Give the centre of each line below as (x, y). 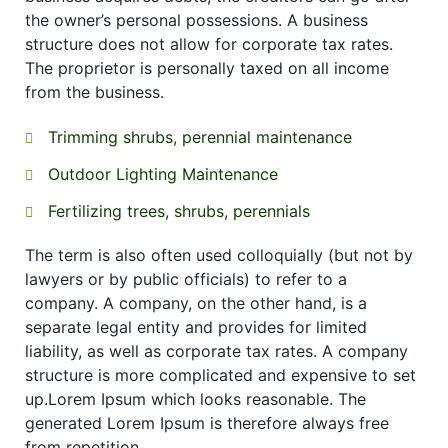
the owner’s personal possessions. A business (196, 20)
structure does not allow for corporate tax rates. (209, 44)
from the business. (94, 92)
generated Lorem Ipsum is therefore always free (207, 423)
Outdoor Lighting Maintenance (162, 174)
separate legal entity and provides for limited (196, 327)
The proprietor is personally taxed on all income (207, 68)
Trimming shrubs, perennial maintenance (199, 137)
